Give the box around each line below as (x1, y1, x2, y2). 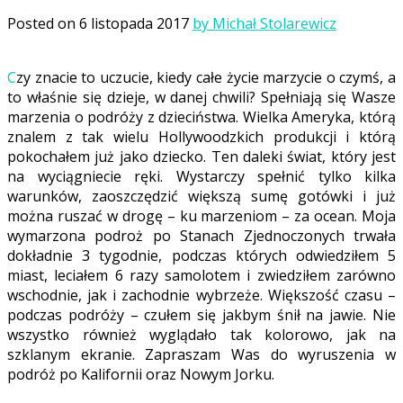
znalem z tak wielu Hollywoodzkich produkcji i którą (7, 127, 396, 148)
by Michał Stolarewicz (193, 13, 336, 34)
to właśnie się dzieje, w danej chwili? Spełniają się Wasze (7, 87, 396, 108)
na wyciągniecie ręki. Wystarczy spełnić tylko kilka (7, 166, 396, 187)
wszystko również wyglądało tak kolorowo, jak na (7, 325, 396, 345)
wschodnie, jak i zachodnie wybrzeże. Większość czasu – (7, 285, 396, 306)
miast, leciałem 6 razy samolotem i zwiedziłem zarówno (7, 265, 396, 286)
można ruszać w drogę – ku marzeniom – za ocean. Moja (7, 206, 396, 227)
